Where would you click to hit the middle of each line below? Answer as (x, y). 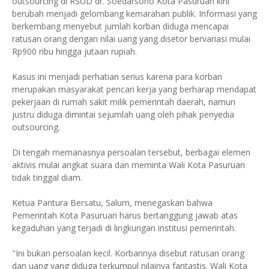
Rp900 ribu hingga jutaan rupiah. (74, 51)
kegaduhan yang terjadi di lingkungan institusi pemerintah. (124, 228)
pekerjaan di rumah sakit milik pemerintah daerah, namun (124, 101)
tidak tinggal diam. (47, 177)
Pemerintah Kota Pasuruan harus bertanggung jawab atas (125, 215)
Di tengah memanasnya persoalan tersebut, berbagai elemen (131, 152)
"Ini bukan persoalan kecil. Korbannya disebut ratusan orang (128, 253)
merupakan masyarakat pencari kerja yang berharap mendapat (134, 89)
